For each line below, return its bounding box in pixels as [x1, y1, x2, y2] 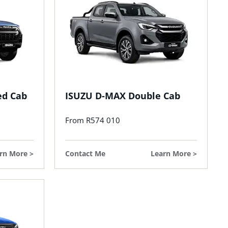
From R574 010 [65, 115, 120, 126]
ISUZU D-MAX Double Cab [65, 90, 180, 102]
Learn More [151, 149, 191, 159]
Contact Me [65, 149, 105, 159]
